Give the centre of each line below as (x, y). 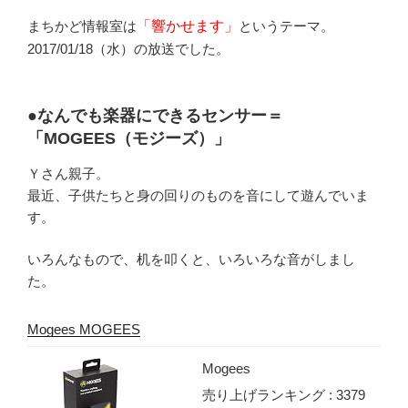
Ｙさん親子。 (68, 173)
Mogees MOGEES (84, 329)
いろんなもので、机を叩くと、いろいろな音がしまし (191, 260)
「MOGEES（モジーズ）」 (129, 139)
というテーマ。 (286, 25)
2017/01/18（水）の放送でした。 (128, 48)
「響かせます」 (188, 25)
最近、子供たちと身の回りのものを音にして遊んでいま (198, 195)
